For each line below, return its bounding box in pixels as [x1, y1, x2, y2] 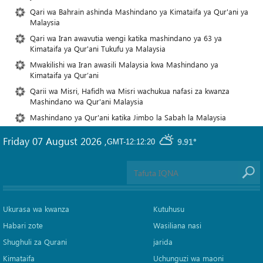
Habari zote [3, 220, 43, 231]
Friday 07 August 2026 [3, 134, 104, 148]
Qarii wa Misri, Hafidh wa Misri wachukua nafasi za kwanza [30, 86, 230, 96]
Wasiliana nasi [153, 220, 201, 231]
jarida [153, 237, 173, 247]
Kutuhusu [153, 204, 184, 214]
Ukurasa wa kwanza [3, 204, 69, 214]
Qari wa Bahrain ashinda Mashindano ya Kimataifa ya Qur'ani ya [30, 6, 248, 17]
